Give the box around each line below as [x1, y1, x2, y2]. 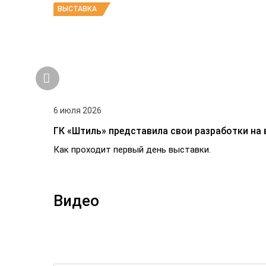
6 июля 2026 [53, 105, 102, 115]
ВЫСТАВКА [58, 5, 97, 14]
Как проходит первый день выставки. [53, 144, 211, 155]
